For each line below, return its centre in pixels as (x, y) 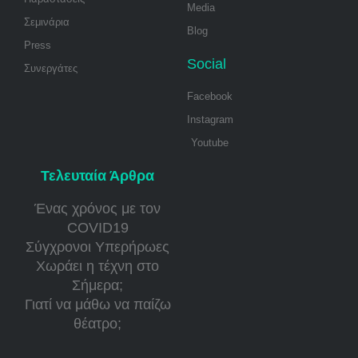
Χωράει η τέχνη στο (97, 266)
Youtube (210, 143)
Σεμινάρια (47, 22)
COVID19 (97, 228)
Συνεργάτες (51, 68)
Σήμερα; (97, 285)
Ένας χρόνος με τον (97, 209)
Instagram (210, 119)
